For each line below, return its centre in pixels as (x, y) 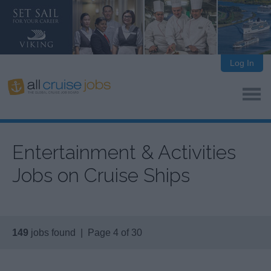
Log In (242, 63)
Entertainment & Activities (124, 152)
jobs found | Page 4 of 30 (85, 233)
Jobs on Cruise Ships (101, 175)
